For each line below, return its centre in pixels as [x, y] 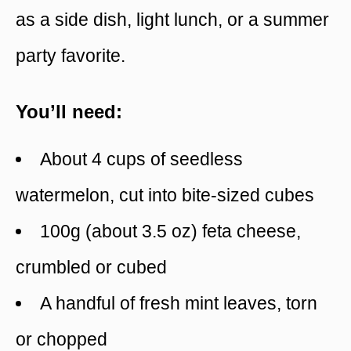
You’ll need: [69, 111]
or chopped [62, 339]
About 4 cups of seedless [141, 159]
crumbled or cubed [91, 267]
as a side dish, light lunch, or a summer [172, 20]
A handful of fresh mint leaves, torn [179, 303]
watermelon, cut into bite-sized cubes [165, 195]
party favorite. [71, 56]
